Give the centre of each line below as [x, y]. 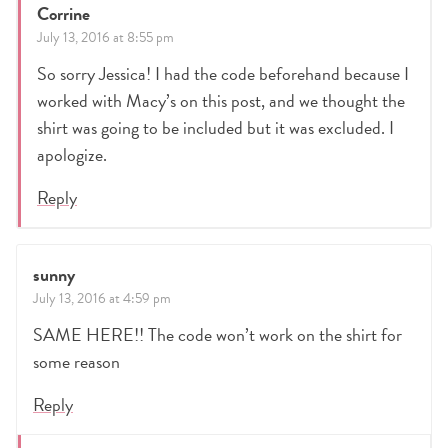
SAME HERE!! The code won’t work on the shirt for [217, 335]
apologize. [72, 155]
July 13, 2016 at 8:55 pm [105, 38]
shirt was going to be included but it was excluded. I [215, 128]
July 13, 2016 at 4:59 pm [102, 299]
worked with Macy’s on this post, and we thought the [221, 101]
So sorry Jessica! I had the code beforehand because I [223, 74]
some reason [76, 362]
